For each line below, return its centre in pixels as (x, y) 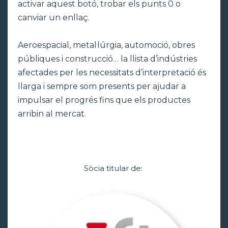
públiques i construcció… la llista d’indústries (107, 59)
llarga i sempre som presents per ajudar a (102, 86)
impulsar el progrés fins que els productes (104, 100)
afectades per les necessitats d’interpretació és (112, 72)
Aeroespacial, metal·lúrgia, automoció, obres (106, 45)
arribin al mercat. (52, 113)
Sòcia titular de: (114, 168)
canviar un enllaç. (54, 17)
